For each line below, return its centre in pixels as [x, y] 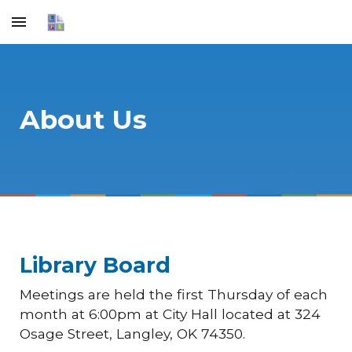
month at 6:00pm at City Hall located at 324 [170, 314]
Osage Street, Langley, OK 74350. [133, 334]
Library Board [95, 265]
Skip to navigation [290, 29]
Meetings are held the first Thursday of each [174, 294]
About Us [84, 119]
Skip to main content [68, 29]
